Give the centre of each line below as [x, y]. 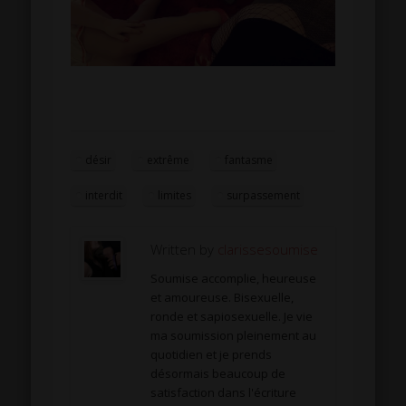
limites [175, 196]
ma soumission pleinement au [234, 336]
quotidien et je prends [212, 355]
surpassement [264, 196]
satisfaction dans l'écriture [224, 393]
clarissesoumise [268, 250]
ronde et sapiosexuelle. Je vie [232, 317]
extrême [169, 160]
